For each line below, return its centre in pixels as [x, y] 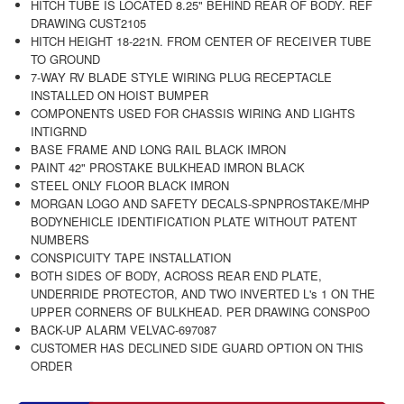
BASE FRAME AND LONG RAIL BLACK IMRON [158, 149]
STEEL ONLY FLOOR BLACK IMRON [129, 185]
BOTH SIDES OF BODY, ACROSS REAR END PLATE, [176, 275]
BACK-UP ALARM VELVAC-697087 [123, 329]
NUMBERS [60, 239]
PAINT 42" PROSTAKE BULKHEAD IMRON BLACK [167, 167]
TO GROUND [65, 59]
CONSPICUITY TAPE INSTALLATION [130, 257]
